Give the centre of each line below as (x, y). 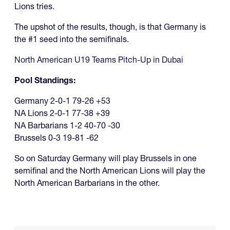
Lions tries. (34, 6)
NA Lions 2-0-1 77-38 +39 (62, 113)
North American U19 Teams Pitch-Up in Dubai (99, 60)
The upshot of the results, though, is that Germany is (110, 27)
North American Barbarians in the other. (87, 183)
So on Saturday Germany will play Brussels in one (106, 158)
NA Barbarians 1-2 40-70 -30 (67, 126)
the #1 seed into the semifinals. (72, 39)
